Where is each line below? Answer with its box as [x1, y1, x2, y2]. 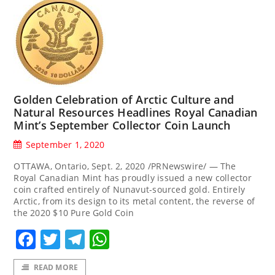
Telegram [85, 225, 174, 252]
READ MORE [33, 261, 79, 273]
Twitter [60, 225, 126, 252]
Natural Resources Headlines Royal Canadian [14, 105, 258, 120]
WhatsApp [109, 225, 207, 252]
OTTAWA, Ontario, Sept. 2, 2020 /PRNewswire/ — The [14, 160, 236, 172]
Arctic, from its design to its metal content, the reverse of [14, 195, 255, 207]
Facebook [36, 225, 126, 252]
